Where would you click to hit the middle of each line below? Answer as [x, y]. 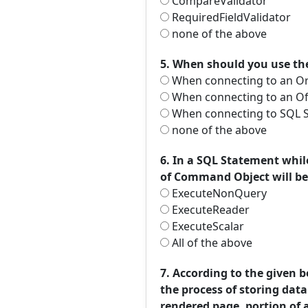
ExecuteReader [209, 210]
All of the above [211, 243]
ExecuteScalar [207, 226]
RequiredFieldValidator [230, 17]
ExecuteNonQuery [218, 193]
